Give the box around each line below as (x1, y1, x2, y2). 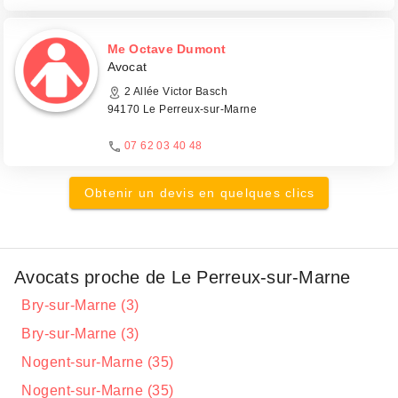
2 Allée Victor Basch (121, 85, 227, 98)
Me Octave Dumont (107, 42, 227, 56)
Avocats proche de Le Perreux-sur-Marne (14, 267, 351, 287)
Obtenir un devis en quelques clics (84, 186, 315, 200)
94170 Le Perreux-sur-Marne (107, 103, 257, 115)
